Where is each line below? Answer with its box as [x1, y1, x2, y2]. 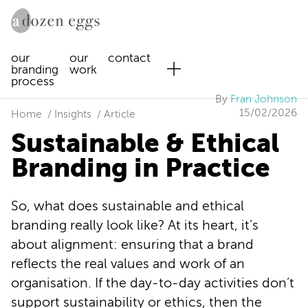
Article [104, 108, 135, 120]
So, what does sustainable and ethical [11, 198, 244, 214]
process [11, 75, 54, 88]
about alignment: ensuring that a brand [11, 236, 254, 252]
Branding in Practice [11, 153, 270, 183]
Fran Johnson [230, 93, 297, 105]
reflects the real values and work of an [11, 256, 245, 272]
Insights [54, 108, 91, 120]
